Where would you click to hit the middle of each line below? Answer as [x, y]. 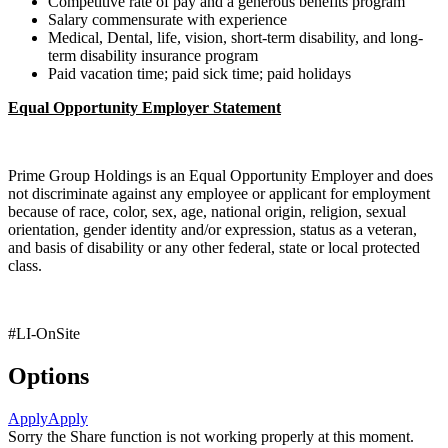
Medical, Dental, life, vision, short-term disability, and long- [235, 37]
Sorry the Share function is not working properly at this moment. [211, 436]
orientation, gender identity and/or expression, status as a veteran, [212, 229]
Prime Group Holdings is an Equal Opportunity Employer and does [220, 175]
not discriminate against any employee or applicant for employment [219, 193]
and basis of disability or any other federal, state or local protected [214, 247]
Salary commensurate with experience [167, 19]
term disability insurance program [153, 55]
